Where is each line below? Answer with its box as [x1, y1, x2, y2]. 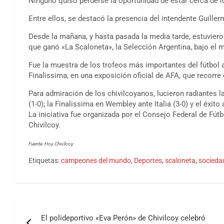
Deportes [134, 156, 162, 165]
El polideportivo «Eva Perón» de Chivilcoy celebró [41, 213, 205, 223]
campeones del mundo [61, 156, 131, 165]
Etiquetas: [28, 156, 59, 165]
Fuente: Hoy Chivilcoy [28, 141, 73, 147]
